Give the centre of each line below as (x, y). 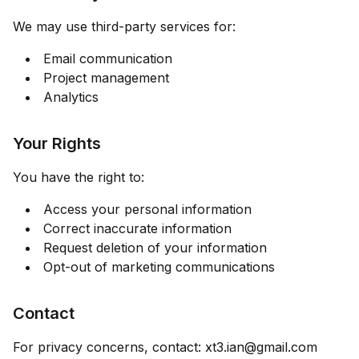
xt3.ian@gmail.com (261, 347)
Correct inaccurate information (137, 228)
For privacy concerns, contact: (109, 347)
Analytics (71, 97)
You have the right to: (79, 177)
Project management (106, 78)
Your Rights (57, 143)
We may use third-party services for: (124, 26)
